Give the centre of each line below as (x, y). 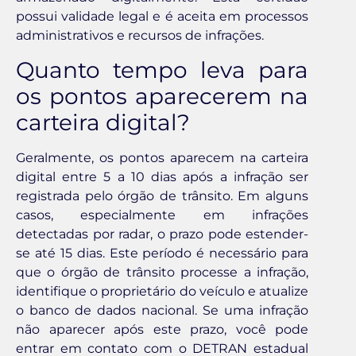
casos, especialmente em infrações (162, 215)
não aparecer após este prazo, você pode (162, 329)
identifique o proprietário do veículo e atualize (162, 291)
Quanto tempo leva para (162, 70)
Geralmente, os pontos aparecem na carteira (162, 157)
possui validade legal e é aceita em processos (162, 17)
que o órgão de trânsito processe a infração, (162, 272)
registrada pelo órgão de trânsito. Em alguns (162, 195)
